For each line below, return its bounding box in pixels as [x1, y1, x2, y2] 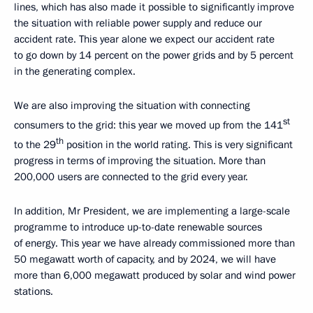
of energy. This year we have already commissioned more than [14, 236, 295, 251]
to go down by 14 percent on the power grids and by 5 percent [14, 48, 293, 63]
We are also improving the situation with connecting [14, 99, 250, 113]
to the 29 [14, 138, 56, 152]
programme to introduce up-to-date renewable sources [14, 220, 262, 235]
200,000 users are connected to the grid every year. [14, 170, 248, 184]
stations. [14, 284, 53, 299]
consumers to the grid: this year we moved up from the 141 [14, 118, 283, 133]
